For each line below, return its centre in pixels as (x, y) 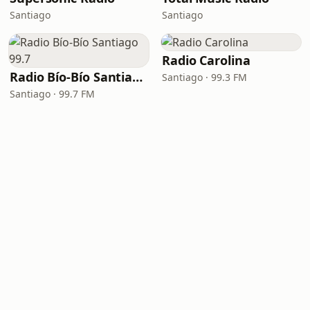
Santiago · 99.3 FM (204, 77)
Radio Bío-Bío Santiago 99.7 (138, 77)
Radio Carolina (206, 60)
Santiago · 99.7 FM (52, 94)
